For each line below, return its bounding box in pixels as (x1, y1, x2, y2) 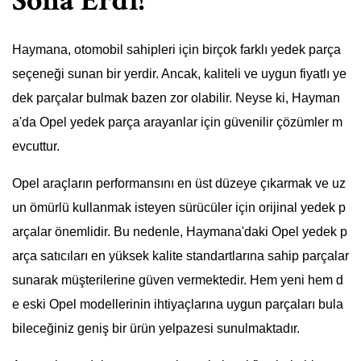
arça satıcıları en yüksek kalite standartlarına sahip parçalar (12, 249, 349, 263)
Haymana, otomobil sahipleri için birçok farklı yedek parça (12, 43, 341, 57)
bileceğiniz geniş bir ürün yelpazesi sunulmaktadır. (12, 322, 300, 336)
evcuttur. (12, 139, 60, 154)
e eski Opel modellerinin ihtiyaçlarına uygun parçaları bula (12, 297, 343, 312)
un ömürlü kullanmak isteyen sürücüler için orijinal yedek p (12, 201, 346, 215)
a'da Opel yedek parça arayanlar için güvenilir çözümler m (12, 115, 342, 130)
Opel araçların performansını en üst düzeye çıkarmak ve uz (12, 176, 346, 191)
